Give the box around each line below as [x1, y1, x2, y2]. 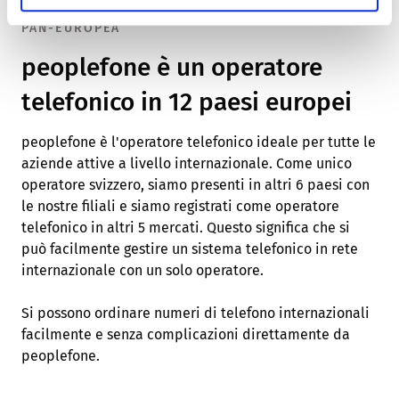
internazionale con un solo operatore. [21, 262, 267, 280]
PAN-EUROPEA [21, 20, 121, 37]
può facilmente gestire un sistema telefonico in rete [21, 240, 358, 258]
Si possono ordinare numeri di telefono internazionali [21, 305, 370, 322]
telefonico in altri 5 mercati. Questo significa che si [21, 219, 350, 237]
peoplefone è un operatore [21, 53, 322, 83]
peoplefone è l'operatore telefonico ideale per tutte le [21, 134, 376, 151]
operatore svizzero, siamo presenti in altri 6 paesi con [21, 176, 370, 194]
